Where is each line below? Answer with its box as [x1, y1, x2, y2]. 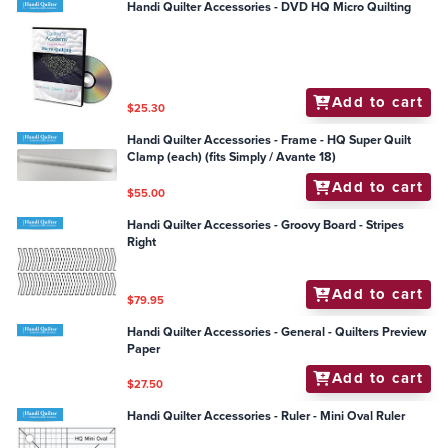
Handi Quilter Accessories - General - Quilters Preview [127, 322, 428, 341]
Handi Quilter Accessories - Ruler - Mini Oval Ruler [127, 407, 406, 426]
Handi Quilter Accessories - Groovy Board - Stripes [127, 215, 405, 234]
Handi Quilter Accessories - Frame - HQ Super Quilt [127, 130, 412, 149]
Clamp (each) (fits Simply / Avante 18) [127, 147, 337, 166]
